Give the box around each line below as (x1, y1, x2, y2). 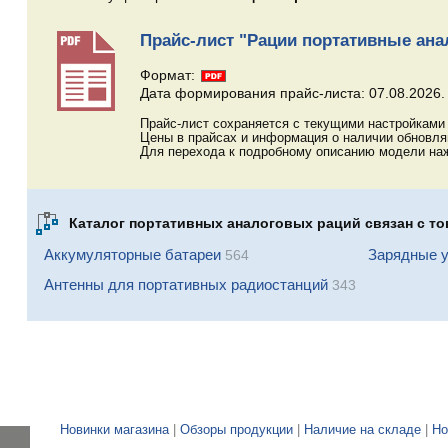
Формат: (139, 67, 199, 84)
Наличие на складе (304, 423, 421, 438)
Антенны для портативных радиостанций (43, 276, 328, 294)
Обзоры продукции (180, 423, 293, 438)
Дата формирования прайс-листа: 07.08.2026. (139, 85, 445, 102)
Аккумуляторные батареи (43, 246, 221, 264)
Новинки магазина (60, 423, 169, 438)
